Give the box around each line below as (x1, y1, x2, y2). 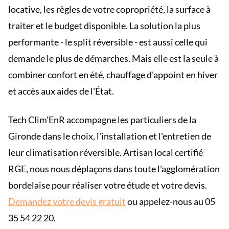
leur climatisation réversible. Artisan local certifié (8, 147, 203, 158)
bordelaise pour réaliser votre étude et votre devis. (8, 179, 207, 191)
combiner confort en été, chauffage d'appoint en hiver (8, 69, 218, 80)
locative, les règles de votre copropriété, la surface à (8, 4, 211, 15)
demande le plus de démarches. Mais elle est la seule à (8, 53, 219, 64)
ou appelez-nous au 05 (126, 196, 215, 207)
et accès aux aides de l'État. (8, 85, 114, 97)
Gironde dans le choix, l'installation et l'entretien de (8, 130, 211, 142)
